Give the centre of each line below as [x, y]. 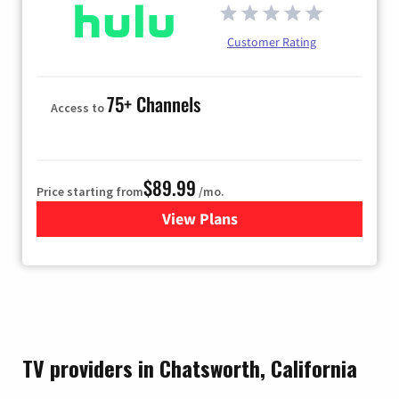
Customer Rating [272, 42]
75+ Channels [154, 104]
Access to [79, 108]
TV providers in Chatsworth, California [190, 368]
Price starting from [90, 192]
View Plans [199, 219]
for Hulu [228, 219]
